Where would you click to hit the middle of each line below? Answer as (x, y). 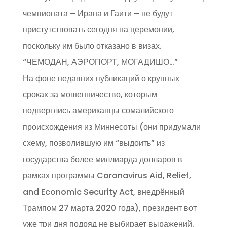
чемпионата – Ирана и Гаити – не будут (98, 14)
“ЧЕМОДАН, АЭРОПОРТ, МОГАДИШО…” (100, 62)
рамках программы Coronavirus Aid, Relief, (107, 176)
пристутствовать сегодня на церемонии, (98, 30)
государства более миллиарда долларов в (102, 160)
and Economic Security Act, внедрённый (103, 192)
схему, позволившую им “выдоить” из (93, 143)
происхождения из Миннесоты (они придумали (111, 127)
